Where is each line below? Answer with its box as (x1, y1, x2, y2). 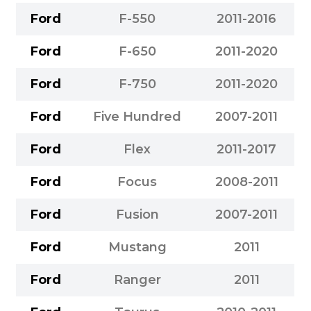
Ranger (113, 271, 161, 287)
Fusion (115, 206, 159, 222)
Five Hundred (93, 108, 182, 124)
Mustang (108, 239, 167, 255)
